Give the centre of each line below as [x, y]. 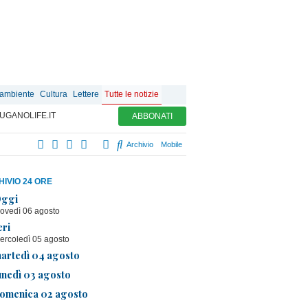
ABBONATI [152, 116]
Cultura [54, 94]
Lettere [86, 94]
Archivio [139, 144]
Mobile [172, 144]
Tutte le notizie [132, 94]
